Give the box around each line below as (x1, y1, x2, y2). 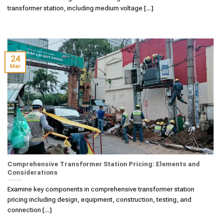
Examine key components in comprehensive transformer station (7, 185, 194, 193)
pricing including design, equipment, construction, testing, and (7, 195, 191, 204)
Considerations (7, 168, 58, 176)
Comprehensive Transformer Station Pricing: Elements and (7, 159, 200, 168)
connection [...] (7, 206, 52, 214)
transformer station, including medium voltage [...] (7, 4, 153, 12)
